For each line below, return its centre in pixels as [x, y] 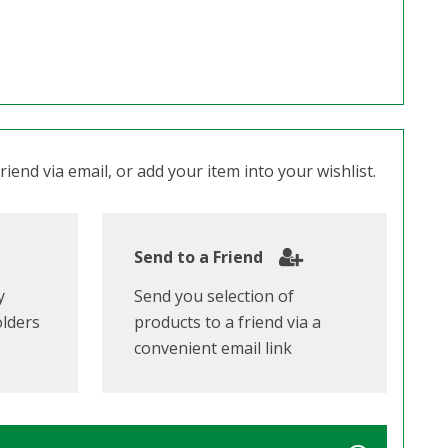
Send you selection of [214, 295]
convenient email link [213, 347]
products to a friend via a [228, 321]
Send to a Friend [199, 256]
